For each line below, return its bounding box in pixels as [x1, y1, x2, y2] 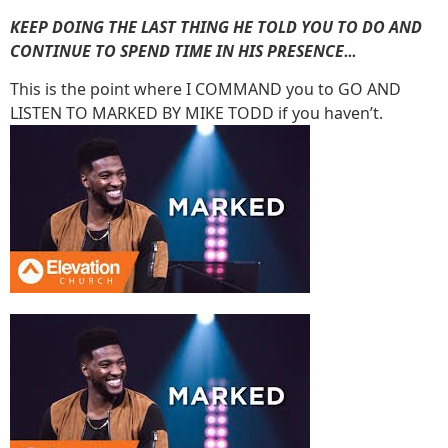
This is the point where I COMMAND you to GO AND [10, 78, 401, 101]
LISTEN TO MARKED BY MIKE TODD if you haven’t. [10, 102, 383, 125]
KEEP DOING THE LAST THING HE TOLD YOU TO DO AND [10, 15, 422, 38]
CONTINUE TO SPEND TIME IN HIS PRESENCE [10, 39, 344, 62]
